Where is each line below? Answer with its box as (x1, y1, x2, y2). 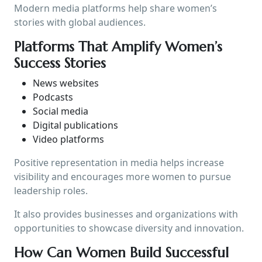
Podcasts (33, 90, 73, 104)
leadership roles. (14, 184, 88, 197)
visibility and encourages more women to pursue (14, 170, 231, 183)
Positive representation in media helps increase (14, 156, 224, 169)
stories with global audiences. (14, 15, 146, 29)
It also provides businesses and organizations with (14, 207, 238, 220)
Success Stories (14, 54, 106, 72)
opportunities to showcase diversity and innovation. (14, 221, 244, 235)
